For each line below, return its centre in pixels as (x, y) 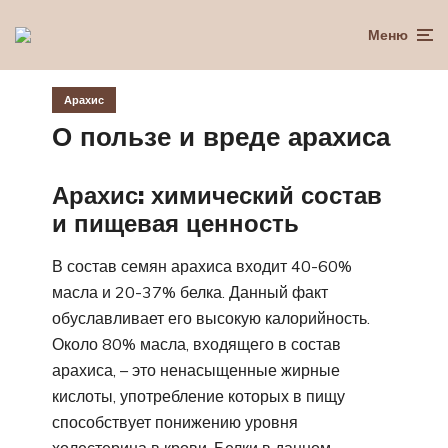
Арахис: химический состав (217, 194)
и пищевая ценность (175, 222)
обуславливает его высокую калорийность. (211, 318)
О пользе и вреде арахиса (221, 136)
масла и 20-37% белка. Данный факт (190, 292)
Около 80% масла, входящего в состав (196, 344)
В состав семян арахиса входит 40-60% (202, 266)
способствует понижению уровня (175, 422)
